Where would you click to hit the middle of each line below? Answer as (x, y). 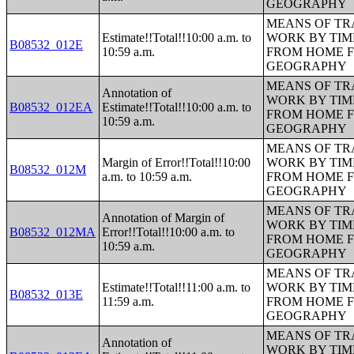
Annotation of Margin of (164, 218)
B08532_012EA (51, 107)
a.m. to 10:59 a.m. (147, 177)
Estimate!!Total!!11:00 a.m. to (177, 287)
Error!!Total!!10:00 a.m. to (169, 232)
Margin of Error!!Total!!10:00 (177, 162)
